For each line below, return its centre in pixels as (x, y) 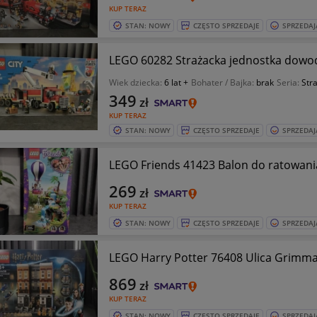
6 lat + (176, 82)
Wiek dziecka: (136, 82)
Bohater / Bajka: (223, 82)
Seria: (289, 82)
